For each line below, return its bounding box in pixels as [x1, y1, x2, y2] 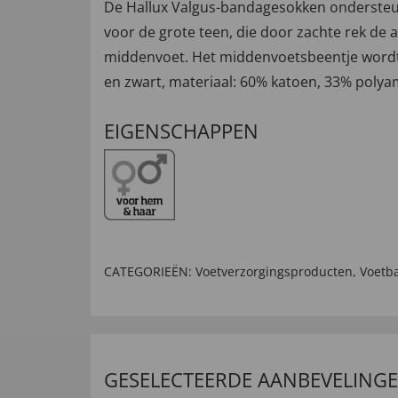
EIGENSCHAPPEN [104, 117, 259, 144]
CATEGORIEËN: [104, 263, 192, 280]
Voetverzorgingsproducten [195, 263, 353, 280]
